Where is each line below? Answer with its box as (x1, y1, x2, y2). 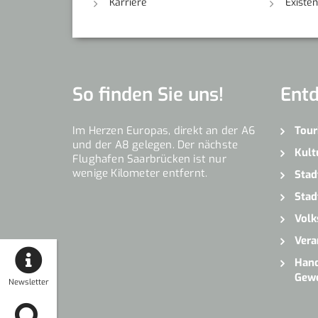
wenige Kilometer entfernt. (72, 165, 208, 180)
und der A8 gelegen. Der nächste (72, 137, 238, 152)
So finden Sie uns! (72, 82, 224, 107)
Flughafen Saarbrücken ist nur (72, 151, 226, 166)
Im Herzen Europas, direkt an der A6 (72, 123, 255, 138)
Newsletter (8, 277, 49, 287)
